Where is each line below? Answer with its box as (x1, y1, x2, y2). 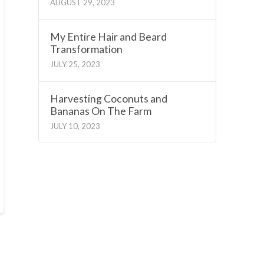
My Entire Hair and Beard (49, 30, 167, 43)
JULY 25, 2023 (49, 60, 100, 70)
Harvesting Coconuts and (49, 92, 167, 105)
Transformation (49, 42, 123, 55)
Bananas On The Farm (49, 104, 151, 117)
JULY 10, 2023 (49, 121, 100, 131)
